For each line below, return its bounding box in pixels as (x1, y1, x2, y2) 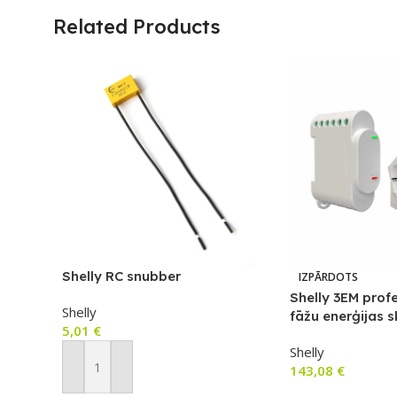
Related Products (53, 13, 221, 39)
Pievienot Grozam (73, 367, 174, 384)
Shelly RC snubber (62, 268, 181, 285)
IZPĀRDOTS (298, 269, 358, 285)
